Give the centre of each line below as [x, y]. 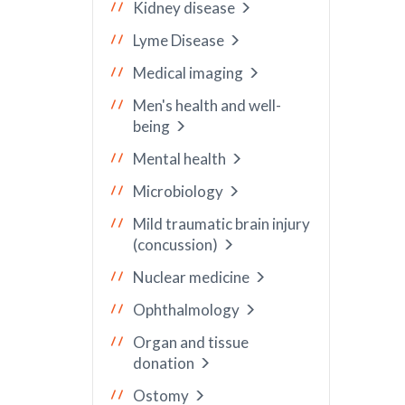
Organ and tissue [191, 342]
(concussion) [175, 245]
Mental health [179, 159]
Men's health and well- [207, 105]
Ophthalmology [186, 310]
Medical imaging [188, 73]
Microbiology [178, 191]
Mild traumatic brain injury [221, 224]
